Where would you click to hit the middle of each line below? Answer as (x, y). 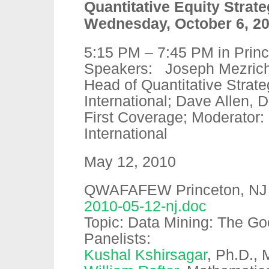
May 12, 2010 (130, 162)
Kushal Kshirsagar (146, 255)
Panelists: (117, 239)
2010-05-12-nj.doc (145, 206)
